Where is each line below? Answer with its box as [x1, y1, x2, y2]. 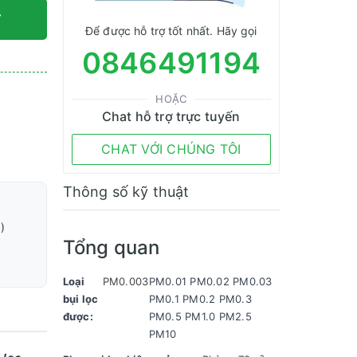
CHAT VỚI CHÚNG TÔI [101, 141, 241, 157]
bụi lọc [62, 292, 99, 305]
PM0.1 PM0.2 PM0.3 [148, 292, 252, 305]
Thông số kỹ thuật [62, 183, 190, 200]
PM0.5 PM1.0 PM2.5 [148, 310, 252, 323]
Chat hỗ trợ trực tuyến [101, 108, 241, 124]
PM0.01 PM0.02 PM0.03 [148, 275, 273, 288]
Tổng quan [62, 236, 160, 259]
